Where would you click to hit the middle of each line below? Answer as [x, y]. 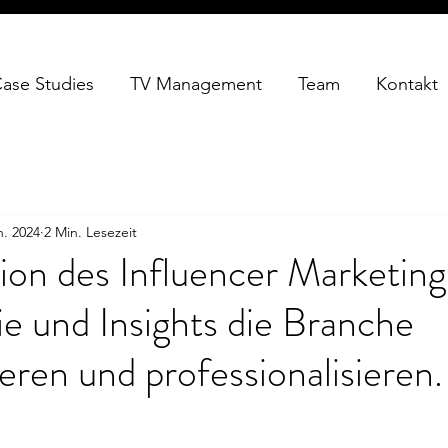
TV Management [196, 84]
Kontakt [407, 84]
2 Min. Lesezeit [90, 231]
